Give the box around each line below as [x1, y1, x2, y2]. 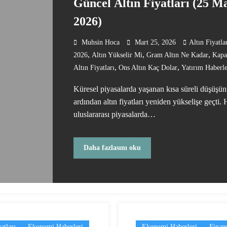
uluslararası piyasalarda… [73, 109, 156, 119]
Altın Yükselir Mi [92, 51, 142, 59]
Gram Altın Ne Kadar [146, 51, 208, 59]
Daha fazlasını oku [84, 144, 141, 152]
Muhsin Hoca [82, 38, 120, 46]
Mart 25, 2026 [135, 38, 176, 46]
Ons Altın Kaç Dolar [119, 63, 177, 71]
